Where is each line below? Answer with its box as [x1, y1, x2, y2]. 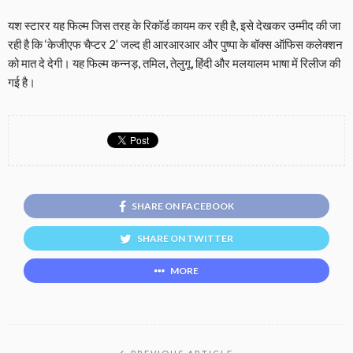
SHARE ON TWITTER [137, 232, 233, 245]
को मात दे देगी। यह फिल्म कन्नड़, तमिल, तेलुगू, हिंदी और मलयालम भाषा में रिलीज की [8, 56, 340, 71]
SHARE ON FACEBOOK [132, 200, 234, 213]
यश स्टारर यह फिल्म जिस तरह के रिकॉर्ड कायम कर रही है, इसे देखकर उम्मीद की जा [8, 18, 340, 33]
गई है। [8, 75, 35, 90]
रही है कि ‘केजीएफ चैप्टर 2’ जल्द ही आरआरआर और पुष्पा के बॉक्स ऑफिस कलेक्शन [8, 37, 343, 52]
